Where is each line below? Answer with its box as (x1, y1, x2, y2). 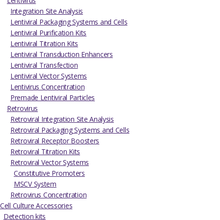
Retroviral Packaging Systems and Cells (10, 125, 130, 135)
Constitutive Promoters (14, 168, 85, 178)
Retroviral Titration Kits (10, 147, 80, 157)
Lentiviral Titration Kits (10, 39, 78, 49)
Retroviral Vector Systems (10, 158, 89, 167)
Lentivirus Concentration (10, 82, 85, 92)
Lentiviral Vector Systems (10, 71, 87, 81)
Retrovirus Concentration (10, 190, 87, 200)
